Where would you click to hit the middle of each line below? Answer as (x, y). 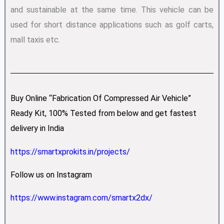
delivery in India (37, 128)
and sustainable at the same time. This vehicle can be (112, 9)
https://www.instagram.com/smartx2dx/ (81, 198)
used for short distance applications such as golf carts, (112, 24)
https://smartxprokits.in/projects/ (70, 151)
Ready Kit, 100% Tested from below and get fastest (103, 113)
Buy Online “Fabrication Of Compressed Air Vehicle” (100, 98)
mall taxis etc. (35, 39)
